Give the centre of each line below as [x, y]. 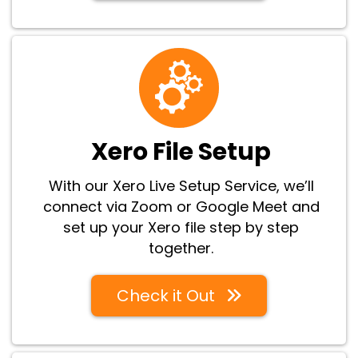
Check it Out [166, 295]
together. [181, 248]
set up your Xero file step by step [181, 227]
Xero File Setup [181, 151]
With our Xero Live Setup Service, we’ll [181, 185]
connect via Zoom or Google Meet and [181, 206]
